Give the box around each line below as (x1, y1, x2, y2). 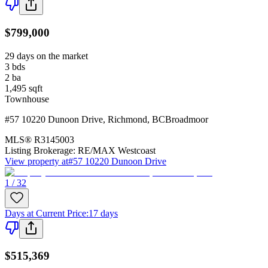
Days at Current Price (5, 208, 86, 218)
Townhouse (5, 93, 49, 104)
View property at (5, 156, 68, 166)
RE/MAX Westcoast (78, 145, 156, 156)
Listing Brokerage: (5, 145, 75, 156)
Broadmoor (165, 114, 208, 124)
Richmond (108, 114, 147, 124)
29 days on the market (5, 50, 88, 61)
